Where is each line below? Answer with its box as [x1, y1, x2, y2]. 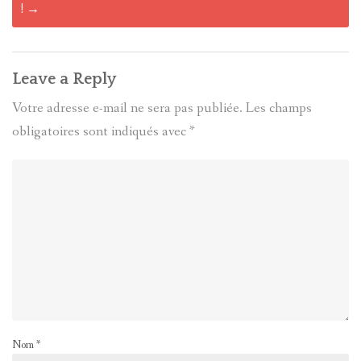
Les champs [246, 99, 312, 118]
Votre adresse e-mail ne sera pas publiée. [12, 99, 243, 118]
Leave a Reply [12, 70, 116, 89]
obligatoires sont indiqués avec [12, 122, 189, 142]
